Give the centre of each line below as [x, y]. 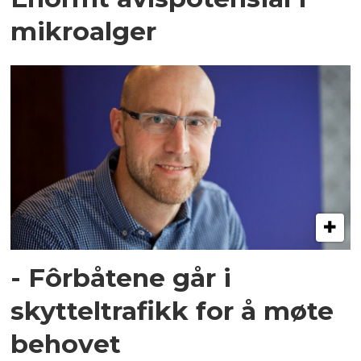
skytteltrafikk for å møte [172, 311]
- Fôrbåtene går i [121, 278]
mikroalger [84, 31]
